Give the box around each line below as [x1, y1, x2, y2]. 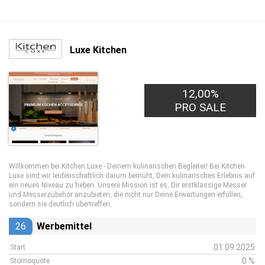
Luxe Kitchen [70, 44, 127, 56]
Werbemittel [37, 221, 92, 232]
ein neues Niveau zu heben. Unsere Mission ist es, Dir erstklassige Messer [9, 181, 247, 189]
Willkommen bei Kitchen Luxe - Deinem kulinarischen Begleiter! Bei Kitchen [9, 162, 245, 170]
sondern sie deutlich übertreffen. [9, 200, 112, 208]
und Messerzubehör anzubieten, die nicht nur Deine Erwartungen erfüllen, [9, 190, 243, 199]
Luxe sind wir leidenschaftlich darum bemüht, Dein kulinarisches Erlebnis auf [9, 172, 255, 180]
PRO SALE [174, 101, 227, 114]
